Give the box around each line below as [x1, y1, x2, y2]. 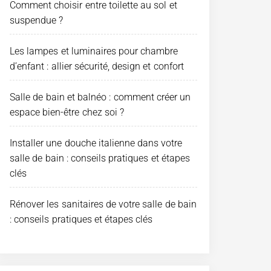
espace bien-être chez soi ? [9, 106, 125, 118]
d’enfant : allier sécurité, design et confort [9, 60, 184, 72]
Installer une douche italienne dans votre [9, 137, 183, 149]
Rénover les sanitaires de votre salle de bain [9, 198, 197, 210]
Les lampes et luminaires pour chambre [9, 45, 178, 57]
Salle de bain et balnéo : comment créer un [9, 91, 191, 103]
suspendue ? [9, 14, 64, 26]
